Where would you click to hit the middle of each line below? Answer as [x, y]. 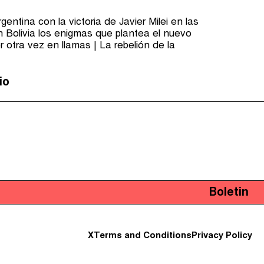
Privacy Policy [222, 236]
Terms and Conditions [143, 236]
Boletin [229, 193]
